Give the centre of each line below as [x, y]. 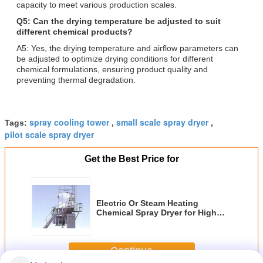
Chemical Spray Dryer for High [156, 212]
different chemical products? [75, 31]
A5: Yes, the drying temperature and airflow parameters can [127, 48]
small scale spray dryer [162, 122]
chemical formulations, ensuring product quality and [112, 69]
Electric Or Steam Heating [147, 203]
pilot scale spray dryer [49, 134]
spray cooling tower [69, 122]
